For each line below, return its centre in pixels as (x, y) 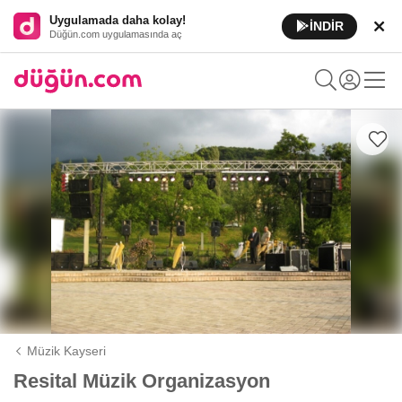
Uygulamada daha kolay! (118, 20)
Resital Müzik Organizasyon (142, 381)
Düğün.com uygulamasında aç (116, 34)
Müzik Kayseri (67, 351)
